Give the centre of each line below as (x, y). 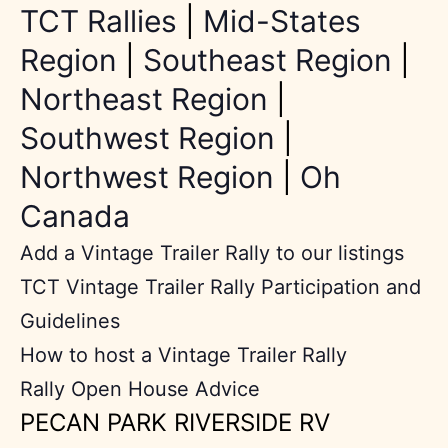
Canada (74, 215)
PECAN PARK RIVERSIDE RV (174, 422)
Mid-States (281, 20)
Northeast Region (143, 98)
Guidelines (69, 320)
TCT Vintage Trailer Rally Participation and (220, 286)
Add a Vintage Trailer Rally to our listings (211, 252)
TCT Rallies (98, 20)
